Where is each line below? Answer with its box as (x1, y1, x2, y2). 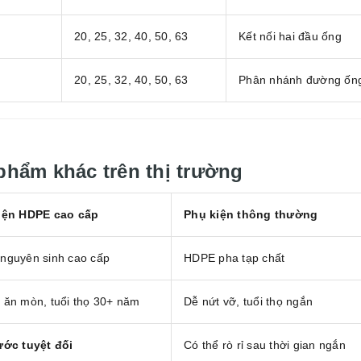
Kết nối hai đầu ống (239, 30, 342, 44)
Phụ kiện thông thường (184, 208, 318, 222)
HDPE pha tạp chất (184, 251, 285, 265)
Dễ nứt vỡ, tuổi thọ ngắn (184, 295, 313, 309)
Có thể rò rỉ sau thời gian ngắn (184, 338, 346, 352)
